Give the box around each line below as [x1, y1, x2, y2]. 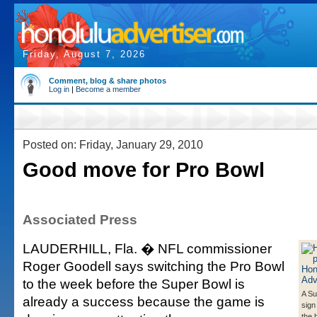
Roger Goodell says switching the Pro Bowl [23, 258, 284, 274]
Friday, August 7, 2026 [23, 49, 146, 59]
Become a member [76, 85, 141, 93]
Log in [49, 85, 69, 93]
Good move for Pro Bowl [23, 158, 265, 181]
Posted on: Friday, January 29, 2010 [23, 138, 203, 151]
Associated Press [23, 212, 137, 227]
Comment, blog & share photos [49, 76, 166, 85]
